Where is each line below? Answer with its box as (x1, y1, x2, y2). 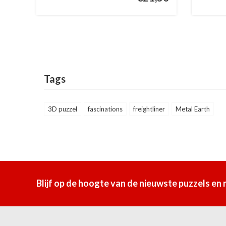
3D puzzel (48, 104, 77, 113)
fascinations (88, 104, 123, 113)
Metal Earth (176, 104, 210, 113)
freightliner (133, 104, 165, 113)
